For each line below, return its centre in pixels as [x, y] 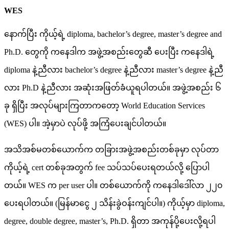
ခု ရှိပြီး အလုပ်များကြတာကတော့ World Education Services [105, 106]
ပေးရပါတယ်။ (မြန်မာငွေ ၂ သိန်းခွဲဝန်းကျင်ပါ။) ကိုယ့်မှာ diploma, [114, 203]
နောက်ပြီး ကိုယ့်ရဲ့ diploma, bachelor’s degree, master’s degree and [113, 34]
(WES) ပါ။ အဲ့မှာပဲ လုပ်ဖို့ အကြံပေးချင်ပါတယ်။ [85, 124]
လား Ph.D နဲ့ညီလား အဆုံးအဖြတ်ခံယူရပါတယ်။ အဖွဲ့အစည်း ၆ [113, 88]
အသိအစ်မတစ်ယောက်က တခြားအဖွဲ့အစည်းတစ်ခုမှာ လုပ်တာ [111, 150]
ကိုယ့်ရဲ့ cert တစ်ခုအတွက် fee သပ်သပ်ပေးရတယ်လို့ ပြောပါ [107, 168]
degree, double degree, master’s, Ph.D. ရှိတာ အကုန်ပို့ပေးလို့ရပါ [110, 221]
